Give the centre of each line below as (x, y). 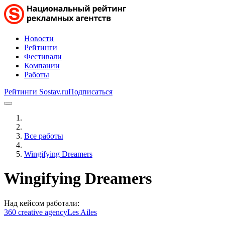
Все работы (44, 136)
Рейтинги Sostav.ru (36, 92)
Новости (39, 38)
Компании (42, 66)
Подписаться (90, 92)
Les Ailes (82, 212)
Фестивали (43, 57)
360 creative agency (36, 212)
